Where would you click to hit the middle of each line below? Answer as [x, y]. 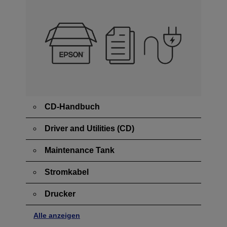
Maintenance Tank [80, 150]
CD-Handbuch [72, 107]
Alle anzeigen [57, 216]
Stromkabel [67, 172]
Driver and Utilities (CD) [89, 129]
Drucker [60, 194]
